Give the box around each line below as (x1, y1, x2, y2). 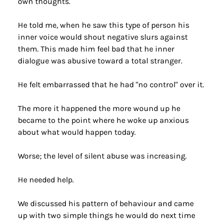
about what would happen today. (17, 127, 136, 137)
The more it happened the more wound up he (17, 104, 180, 113)
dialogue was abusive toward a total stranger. (17, 56, 182, 65)
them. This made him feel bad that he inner (17, 44, 174, 54)
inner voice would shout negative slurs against (17, 32, 188, 42)
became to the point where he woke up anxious (17, 115, 189, 125)
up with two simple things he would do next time (17, 211, 195, 220)
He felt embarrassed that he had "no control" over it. (17, 80, 204, 89)
